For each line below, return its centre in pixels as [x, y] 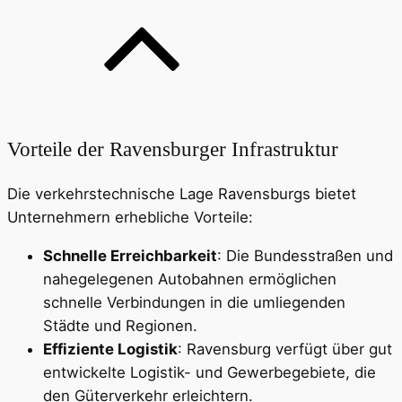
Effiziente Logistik [110, 350]
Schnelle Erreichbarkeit [130, 256]
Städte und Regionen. [120, 326]
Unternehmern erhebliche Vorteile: [130, 218]
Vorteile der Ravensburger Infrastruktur [173, 149]
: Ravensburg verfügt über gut [285, 350]
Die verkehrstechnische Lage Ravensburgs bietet [182, 194]
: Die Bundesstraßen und [305, 256]
